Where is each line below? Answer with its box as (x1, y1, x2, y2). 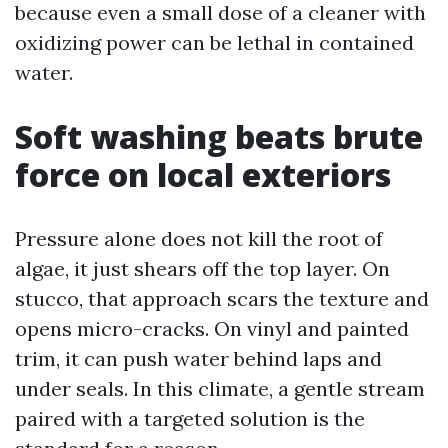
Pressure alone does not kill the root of (15, 226, 383, 251)
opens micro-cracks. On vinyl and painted (15, 316, 409, 341)
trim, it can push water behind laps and (15, 346, 382, 371)
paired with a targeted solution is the (15, 406, 365, 431)
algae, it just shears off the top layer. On (15, 256, 390, 281)
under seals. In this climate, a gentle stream (15, 376, 425, 401)
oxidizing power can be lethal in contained (15, 30, 414, 55)
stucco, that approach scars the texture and (15, 286, 429, 311)
